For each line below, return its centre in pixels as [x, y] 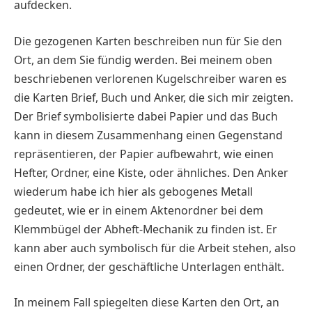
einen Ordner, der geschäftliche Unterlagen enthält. [149, 266]
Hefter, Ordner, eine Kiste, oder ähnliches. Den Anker [151, 172]
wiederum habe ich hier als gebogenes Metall [133, 191]
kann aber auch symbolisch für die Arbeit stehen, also [155, 248]
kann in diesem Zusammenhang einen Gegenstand [148, 135]
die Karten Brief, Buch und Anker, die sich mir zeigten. [154, 97]
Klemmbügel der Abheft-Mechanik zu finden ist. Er [146, 229]
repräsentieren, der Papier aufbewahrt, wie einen [144, 154]
